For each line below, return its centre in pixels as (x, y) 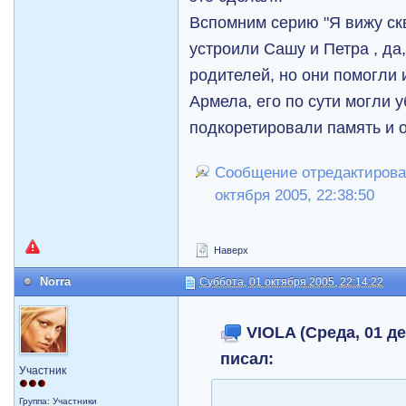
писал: (247, 358)
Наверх (230, 250)
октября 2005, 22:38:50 (295, 195)
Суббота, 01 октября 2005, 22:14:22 (292, 282)
